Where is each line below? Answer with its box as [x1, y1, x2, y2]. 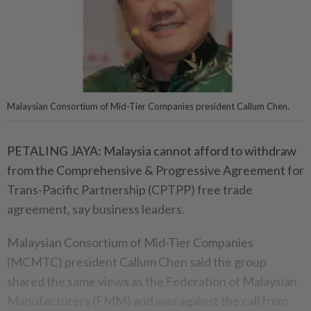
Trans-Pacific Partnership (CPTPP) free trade [7, 182, 253, 198]
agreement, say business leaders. [7, 201, 185, 217]
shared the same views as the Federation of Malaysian [7, 274, 297, 289]
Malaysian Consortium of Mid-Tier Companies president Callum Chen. [7, 101, 289, 112]
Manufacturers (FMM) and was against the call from [7, 293, 288, 309]
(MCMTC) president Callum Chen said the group [7, 254, 267, 270]
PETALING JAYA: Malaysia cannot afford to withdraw [7, 143, 296, 159]
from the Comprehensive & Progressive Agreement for [7, 162, 304, 178]
